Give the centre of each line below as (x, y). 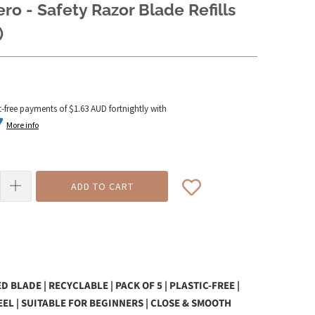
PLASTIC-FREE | (205, 286)
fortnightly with (137, 108)
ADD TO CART (102, 187)
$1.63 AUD (88, 108)
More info (22, 124)
